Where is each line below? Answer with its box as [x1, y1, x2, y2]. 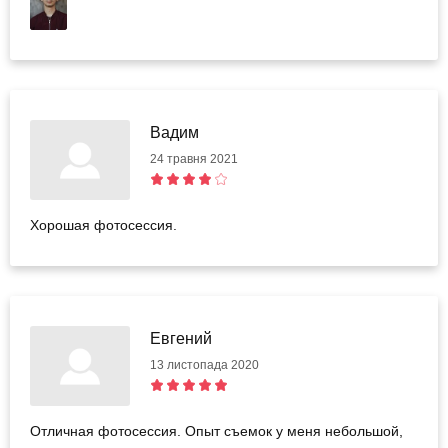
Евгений [150, 330, 212, 348]
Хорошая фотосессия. [30, 217, 177, 234]
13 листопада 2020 [150, 358, 259, 373]
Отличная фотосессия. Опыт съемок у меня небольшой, [30, 423, 403, 440]
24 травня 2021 [150, 152, 238, 167]
